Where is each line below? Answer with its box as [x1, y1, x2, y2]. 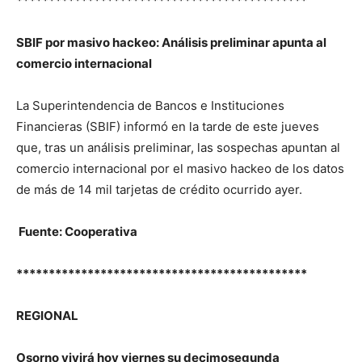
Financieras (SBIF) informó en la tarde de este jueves [16, 119, 319, 134]
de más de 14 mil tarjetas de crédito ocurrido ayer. [16, 182, 302, 197]
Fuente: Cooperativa [19, 224, 137, 239]
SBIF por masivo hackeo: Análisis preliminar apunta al [16, 35, 326, 50]
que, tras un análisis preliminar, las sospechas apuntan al [16, 140, 340, 155]
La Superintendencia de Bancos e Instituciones [16, 98, 284, 113]
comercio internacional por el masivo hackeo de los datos [16, 161, 344, 176]
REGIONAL [16, 308, 78, 323]
